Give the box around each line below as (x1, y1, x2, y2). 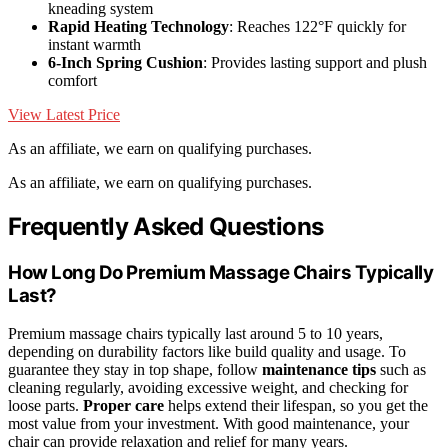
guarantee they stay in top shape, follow (8, 361, 262, 379)
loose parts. (8, 397, 83, 415)
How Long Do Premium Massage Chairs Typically (8, 260, 434, 284)
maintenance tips (262, 361, 376, 379)
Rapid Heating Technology (48, 17, 229, 35)
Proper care (83, 397, 164, 415)
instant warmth (48, 35, 141, 53)
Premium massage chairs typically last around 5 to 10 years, (8, 325, 383, 343)
